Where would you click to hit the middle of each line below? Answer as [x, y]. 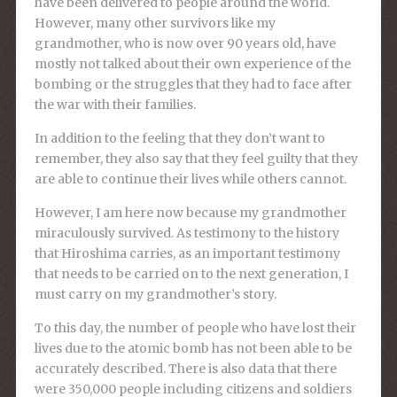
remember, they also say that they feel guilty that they [196, 159]
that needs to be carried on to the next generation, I [191, 274]
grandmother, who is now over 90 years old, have [185, 44]
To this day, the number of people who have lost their [195, 328]
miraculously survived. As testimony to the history [187, 234]
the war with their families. [115, 105]
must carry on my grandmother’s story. [155, 295]
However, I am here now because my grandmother [190, 213]
